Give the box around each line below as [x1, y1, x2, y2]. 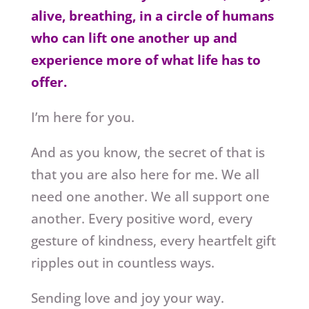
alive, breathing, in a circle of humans [30, 7, 274, 26]
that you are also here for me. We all [30, 166, 259, 184]
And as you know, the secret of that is [30, 143, 265, 162]
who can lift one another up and [30, 29, 237, 48]
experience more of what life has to [30, 51, 261, 70]
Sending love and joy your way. [30, 289, 224, 308]
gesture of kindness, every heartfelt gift [30, 232, 276, 250]
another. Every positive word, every [30, 210, 252, 228]
